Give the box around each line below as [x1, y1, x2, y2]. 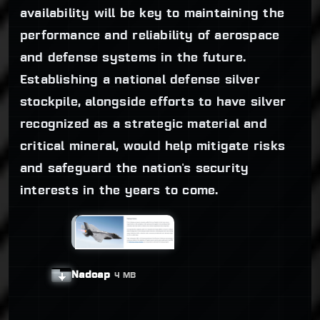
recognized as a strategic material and [20, 118, 267, 131]
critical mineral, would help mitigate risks [20, 140, 285, 153]
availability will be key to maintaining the [20, 7, 284, 20]
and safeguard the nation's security [20, 162, 249, 175]
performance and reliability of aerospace [20, 29, 280, 42]
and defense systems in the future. [20, 51, 246, 64]
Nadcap [71, 269, 110, 280]
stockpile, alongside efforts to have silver [20, 96, 286, 109]
